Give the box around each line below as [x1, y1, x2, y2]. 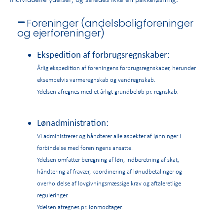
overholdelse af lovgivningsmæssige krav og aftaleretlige [37, 179, 181, 188]
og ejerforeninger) [17, 26, 105, 40]
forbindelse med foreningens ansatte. [37, 143, 133, 152]
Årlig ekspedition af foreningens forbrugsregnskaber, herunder [37, 63, 196, 72]
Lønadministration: [37, 116, 109, 129]
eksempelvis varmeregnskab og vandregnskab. [37, 74, 155, 84]
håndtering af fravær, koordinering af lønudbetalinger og [37, 167, 182, 176]
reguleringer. [37, 190, 70, 200]
